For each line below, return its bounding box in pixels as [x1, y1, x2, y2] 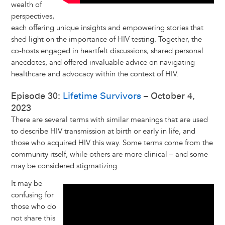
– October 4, [141, 90, 195, 102]
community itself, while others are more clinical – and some [11, 150, 208, 160]
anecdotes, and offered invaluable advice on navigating [11, 58, 195, 68]
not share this [11, 213, 55, 223]
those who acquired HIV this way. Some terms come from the [11, 138, 213, 148]
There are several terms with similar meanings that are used [11, 115, 208, 125]
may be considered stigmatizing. [11, 161, 119, 171]
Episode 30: [11, 90, 63, 102]
